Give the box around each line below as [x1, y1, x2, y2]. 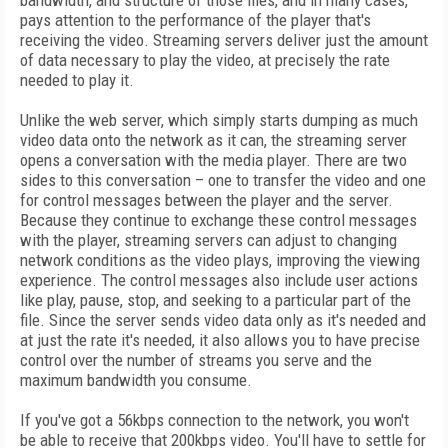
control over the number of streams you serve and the [20, 350, 372, 370]
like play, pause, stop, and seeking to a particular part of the [20, 290, 411, 310]
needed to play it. [20, 70, 134, 90]
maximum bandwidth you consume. [20, 370, 252, 390]
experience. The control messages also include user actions [20, 270, 418, 290]
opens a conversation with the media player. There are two [20, 150, 407, 170]
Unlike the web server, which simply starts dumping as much [20, 110, 418, 130]
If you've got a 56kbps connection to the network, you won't [20, 410, 409, 430]
